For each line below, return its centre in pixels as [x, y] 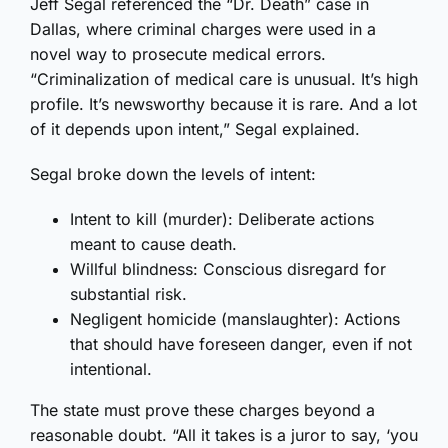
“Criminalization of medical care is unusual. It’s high [224, 79]
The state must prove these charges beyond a [202, 410]
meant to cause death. [153, 244]
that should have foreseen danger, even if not [241, 344]
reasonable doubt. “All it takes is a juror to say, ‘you [224, 435]
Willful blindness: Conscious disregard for [228, 269]
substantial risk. [128, 294]
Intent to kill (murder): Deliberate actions [222, 219]
